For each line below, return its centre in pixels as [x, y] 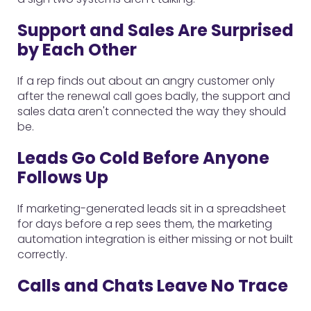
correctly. [42, 254]
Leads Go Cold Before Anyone [143, 158]
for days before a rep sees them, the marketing [145, 224]
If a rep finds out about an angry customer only [146, 81]
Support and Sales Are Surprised [155, 30]
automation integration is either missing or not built [155, 239]
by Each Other [77, 50]
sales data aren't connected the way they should [152, 111]
